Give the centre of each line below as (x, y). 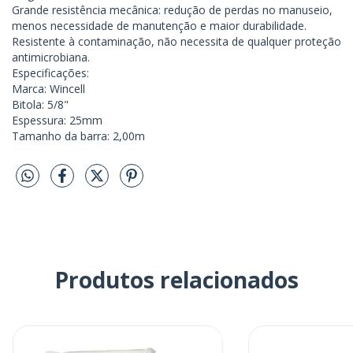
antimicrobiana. (51, 58)
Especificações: (50, 73)
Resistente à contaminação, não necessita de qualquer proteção (176, 42)
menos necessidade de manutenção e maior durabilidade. (159, 26)
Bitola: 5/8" (40, 105)
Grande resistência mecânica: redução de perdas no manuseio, (172, 10)
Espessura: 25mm (57, 121)
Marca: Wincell (48, 89)
